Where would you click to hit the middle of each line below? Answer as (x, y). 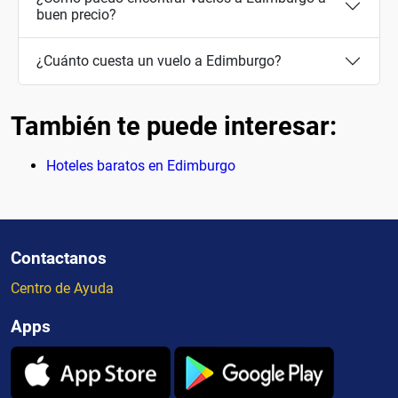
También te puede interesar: (174, 126)
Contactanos (59, 258)
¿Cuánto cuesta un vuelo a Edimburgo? (159, 61)
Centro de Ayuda (62, 288)
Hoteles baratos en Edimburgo (141, 165)
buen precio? (76, 14)
